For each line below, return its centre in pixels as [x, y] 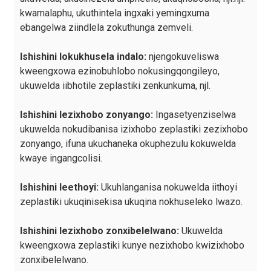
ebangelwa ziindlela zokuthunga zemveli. [106, 28]
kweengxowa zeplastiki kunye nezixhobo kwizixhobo [132, 246]
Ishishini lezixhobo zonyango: [86, 115]
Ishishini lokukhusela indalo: [83, 57]
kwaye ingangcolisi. [61, 158]
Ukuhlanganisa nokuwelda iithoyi [168, 188]
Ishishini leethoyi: [59, 188]
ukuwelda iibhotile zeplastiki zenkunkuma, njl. [115, 86]
